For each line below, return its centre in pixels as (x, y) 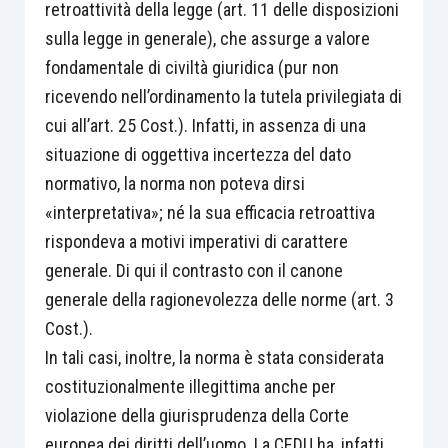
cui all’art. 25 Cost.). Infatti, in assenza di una (205, 125)
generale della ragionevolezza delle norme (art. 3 (219, 299)
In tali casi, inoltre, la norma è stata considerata (214, 357)
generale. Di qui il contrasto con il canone (193, 270)
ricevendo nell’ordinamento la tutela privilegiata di (223, 96)
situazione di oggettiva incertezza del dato (197, 154)
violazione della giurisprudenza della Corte (196, 415)
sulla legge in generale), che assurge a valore (207, 38)
